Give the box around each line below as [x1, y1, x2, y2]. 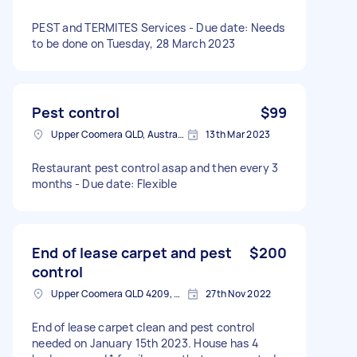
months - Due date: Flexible [32, 175, 177, 191]
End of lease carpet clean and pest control [32, 319, 255, 335]
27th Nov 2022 [206, 286, 272, 300]
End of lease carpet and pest [32, 242, 233, 262]
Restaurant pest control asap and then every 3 [32, 159, 279, 175]
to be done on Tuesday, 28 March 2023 [32, 35, 235, 51]
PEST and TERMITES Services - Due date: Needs [32, 19, 284, 35]
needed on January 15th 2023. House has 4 [32, 335, 258, 351]
